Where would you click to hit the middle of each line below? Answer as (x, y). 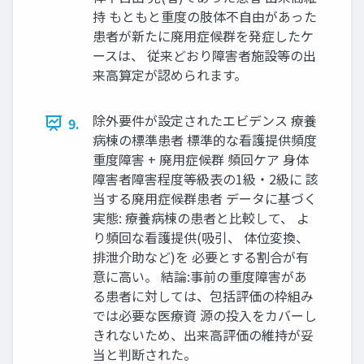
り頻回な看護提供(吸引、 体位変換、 (201, 237)
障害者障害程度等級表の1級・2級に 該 (206, 178)
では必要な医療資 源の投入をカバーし (205, 315)
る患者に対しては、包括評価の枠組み (203, 295)
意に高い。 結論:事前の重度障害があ (200, 276)
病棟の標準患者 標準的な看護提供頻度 (205, 139)
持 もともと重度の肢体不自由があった (205, 16)
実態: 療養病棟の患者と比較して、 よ (201, 217)
